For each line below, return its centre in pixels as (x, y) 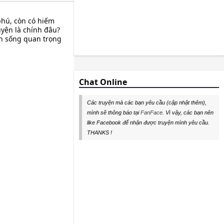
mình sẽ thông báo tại (114, 112)
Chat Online (103, 82)
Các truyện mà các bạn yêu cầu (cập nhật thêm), (147, 102)
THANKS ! (99, 132)
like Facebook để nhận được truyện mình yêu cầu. (148, 122)
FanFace (151, 112)
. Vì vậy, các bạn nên (188, 112)
